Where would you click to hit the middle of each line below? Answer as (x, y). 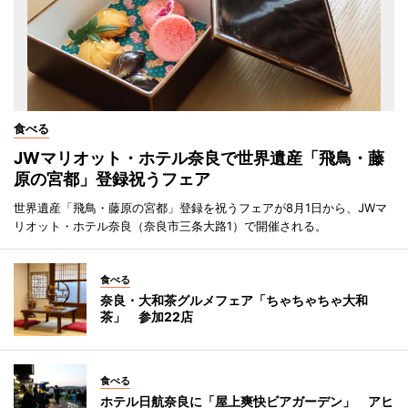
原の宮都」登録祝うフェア (112, 179)
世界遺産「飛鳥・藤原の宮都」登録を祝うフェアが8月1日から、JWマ (200, 208)
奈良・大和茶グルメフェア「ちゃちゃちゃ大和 (234, 301)
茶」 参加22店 (147, 317)
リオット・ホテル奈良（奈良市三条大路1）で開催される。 (170, 226)
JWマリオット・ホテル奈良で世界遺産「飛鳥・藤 (199, 158)
